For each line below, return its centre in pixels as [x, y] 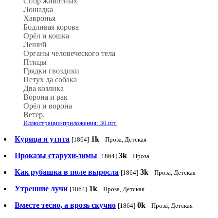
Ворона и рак [45, 97]
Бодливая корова [51, 27]
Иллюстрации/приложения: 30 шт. [70, 123]
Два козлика [44, 89]
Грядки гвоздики [51, 71]
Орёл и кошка [46, 36]
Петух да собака [50, 80]
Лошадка [38, 10]
